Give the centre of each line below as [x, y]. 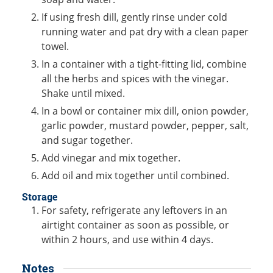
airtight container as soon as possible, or [135, 225]
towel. [55, 47]
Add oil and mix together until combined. [135, 176]
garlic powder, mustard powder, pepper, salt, [145, 126]
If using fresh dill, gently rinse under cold [134, 17]
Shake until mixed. [83, 94]
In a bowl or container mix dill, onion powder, [145, 111]
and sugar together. [87, 140]
